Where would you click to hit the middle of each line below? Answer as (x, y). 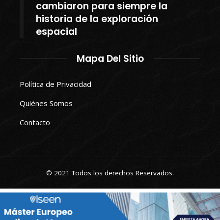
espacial (56, 31)
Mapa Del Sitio (110, 58)
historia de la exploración (97, 19)
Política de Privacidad (55, 84)
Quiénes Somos (46, 103)
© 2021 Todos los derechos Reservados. (110, 173)
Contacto (35, 122)
